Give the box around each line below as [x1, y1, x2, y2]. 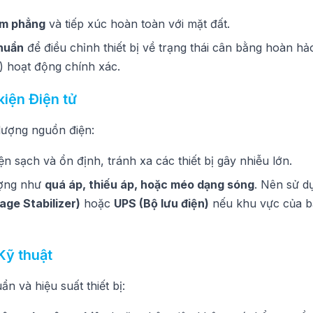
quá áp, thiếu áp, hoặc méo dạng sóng [45, 177, 254, 191]
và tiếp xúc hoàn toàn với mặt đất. [45, 17, 230, 31]
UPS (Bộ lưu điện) [114, 196, 209, 210]
